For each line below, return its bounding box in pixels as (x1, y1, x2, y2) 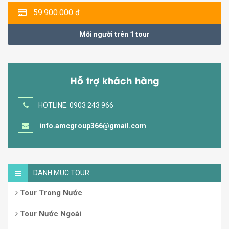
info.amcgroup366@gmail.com (40, 122, 146, 130)
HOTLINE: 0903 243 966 (38, 101, 113, 110)
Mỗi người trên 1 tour (79, 30, 150, 39)
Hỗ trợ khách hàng (70, 73, 159, 87)
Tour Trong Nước (18, 188, 82, 198)
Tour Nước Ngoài (18, 209, 81, 219)
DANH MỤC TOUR (33, 169, 89, 177)
